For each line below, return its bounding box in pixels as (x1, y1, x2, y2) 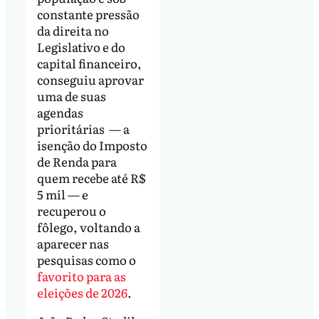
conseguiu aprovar (36, 70, 144, 88)
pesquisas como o (36, 250, 136, 268)
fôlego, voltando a (36, 217, 140, 236)
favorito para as (36, 266, 126, 285)
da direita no (36, 21, 109, 39)
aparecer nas (36, 234, 109, 252)
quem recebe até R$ (36, 168, 145, 187)
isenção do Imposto (36, 135, 147, 154)
